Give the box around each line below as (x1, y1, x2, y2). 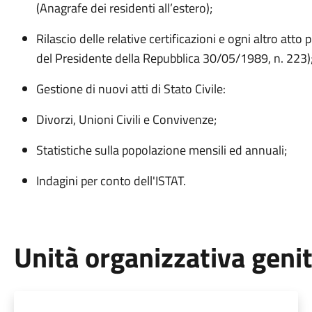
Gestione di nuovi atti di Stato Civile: (36, 79, 226, 98)
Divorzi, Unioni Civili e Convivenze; (36, 110, 217, 129)
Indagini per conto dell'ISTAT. (36, 171, 186, 190)
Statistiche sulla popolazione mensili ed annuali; (36, 141, 287, 159)
